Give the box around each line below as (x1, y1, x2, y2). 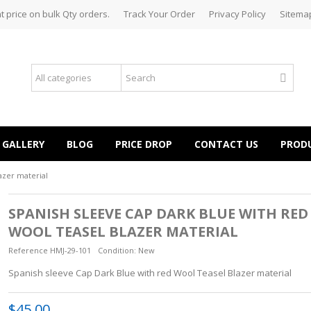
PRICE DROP (115, 137, 172, 151)
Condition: (97, 245, 136, 255)
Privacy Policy (209, 8, 266, 20)
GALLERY (2, 137, 44, 151)
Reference (8, 245, 48, 255)
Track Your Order (124, 8, 195, 20)
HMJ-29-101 (49, 245, 91, 255)
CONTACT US (194, 137, 258, 151)
